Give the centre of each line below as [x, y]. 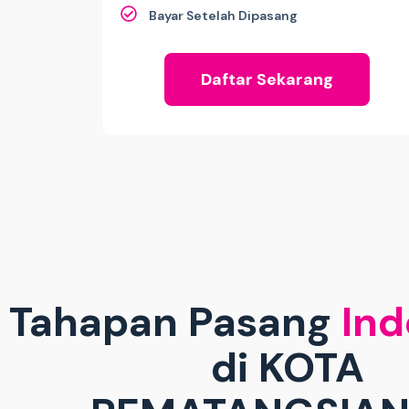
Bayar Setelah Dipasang [224, 16]
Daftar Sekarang [267, 80]
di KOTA [288, 368]
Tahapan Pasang [175, 322]
